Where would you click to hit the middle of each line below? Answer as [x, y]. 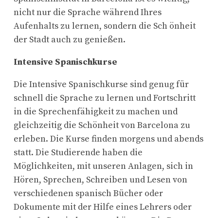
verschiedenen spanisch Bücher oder [88, 193]
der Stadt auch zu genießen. [70, 39]
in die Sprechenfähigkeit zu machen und [96, 111]
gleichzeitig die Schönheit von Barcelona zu [102, 125]
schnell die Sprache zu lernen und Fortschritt [105, 98]
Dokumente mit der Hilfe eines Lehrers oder [103, 207]
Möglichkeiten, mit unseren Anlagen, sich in [103, 166]
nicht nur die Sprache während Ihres [88, 12]
